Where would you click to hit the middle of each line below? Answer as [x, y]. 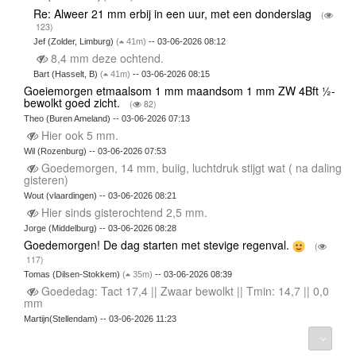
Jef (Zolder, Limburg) [75, 42]
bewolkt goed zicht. [73, 103]
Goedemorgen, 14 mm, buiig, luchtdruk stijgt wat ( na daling [190, 168]
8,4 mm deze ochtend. [108, 58]
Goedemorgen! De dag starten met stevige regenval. [158, 245]
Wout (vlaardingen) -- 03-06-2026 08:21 [100, 196]
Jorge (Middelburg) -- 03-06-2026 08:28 [100, 228]
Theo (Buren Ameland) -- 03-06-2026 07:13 [106, 119]
